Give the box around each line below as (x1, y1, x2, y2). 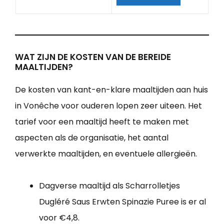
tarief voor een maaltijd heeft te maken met (15, 116, 189, 128)
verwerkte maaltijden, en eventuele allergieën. (15, 148, 197, 160)
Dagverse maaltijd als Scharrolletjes (39, 180, 180, 192)
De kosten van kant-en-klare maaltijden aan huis (15, 84, 208, 96)
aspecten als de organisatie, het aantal (15, 132, 168, 144)
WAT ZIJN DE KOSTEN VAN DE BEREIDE (15, 51, 171, 63)
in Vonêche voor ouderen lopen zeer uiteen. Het (15, 100, 202, 112)
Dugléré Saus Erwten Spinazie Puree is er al (39, 196, 206, 208)
